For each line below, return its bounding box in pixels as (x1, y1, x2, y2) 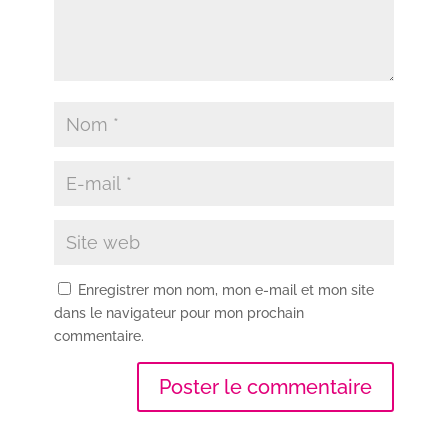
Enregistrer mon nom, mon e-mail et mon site (77, 281, 374, 298)
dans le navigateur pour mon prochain (53, 304, 304, 321)
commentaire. (53, 327, 144, 344)
